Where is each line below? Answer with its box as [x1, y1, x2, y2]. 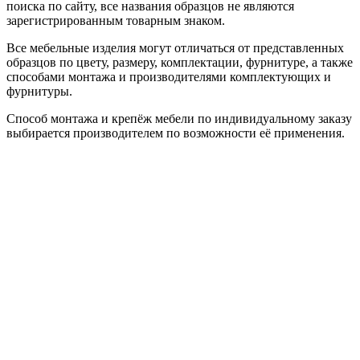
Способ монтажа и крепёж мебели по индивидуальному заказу [6, 111, 352, 125]
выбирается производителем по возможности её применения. [6, 125, 345, 140]
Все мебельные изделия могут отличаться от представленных [6, 40, 344, 55]
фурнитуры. [6, 84, 72, 98]
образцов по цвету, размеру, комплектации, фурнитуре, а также [6, 55, 353, 69]
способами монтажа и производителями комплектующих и [6, 69, 331, 84]
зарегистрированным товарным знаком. [6, 13, 225, 27]
